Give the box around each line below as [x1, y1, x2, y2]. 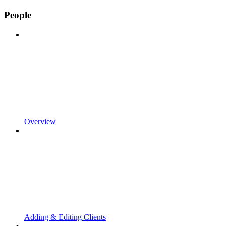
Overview [24, 117, 56, 126]
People [4, 10, 31, 21]
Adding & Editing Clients [24, 212, 106, 221]
